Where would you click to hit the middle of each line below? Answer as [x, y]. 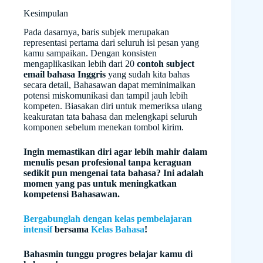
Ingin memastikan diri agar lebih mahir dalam [115, 152]
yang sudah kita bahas [149, 75]
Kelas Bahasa [118, 230]
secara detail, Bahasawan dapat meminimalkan [109, 85]
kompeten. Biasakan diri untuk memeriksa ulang [113, 106]
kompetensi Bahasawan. [72, 194]
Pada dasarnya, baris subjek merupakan [96, 32]
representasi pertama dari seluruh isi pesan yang [111, 43]
